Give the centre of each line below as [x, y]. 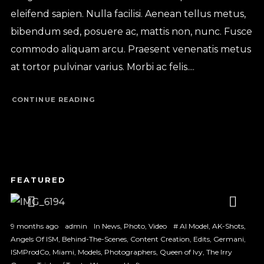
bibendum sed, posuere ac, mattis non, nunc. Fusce [131, 31]
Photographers [130, 252]
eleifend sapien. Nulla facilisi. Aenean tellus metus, [128, 14]
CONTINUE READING [53, 100]
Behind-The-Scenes [94, 239]
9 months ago [34, 226]
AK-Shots [228, 226]
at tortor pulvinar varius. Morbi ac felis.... [102, 67]
